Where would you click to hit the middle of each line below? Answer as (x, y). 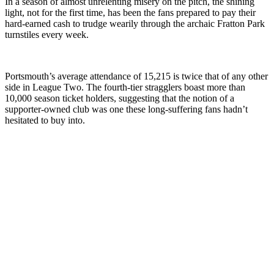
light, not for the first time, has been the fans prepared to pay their (130, 12)
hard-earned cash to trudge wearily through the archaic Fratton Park (135, 23)
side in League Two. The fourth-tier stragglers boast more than (125, 87)
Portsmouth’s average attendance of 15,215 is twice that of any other (136, 76)
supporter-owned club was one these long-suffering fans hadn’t (126, 109)
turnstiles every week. (47, 34)
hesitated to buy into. (45, 120)
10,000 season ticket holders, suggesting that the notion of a (120, 98)
